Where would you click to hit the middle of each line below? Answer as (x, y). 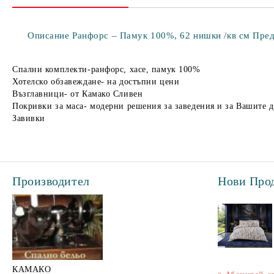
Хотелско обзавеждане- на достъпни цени (96, 82)
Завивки (29, 118)
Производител (51, 181)
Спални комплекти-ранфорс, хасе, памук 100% (106, 69)
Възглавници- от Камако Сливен (78, 94)
